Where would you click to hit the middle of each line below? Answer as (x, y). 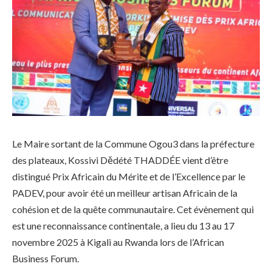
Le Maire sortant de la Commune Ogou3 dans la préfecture (133, 143)
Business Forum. (46, 258)
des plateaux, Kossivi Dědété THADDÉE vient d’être (120, 160)
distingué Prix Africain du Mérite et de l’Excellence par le (129, 176)
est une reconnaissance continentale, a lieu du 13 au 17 (123, 225)
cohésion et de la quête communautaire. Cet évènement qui (133, 209)
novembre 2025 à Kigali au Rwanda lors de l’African (118, 242)
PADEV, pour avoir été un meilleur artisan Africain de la (125, 192)
